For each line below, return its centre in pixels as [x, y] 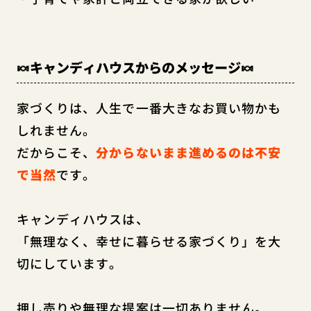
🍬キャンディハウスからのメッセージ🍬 [135, 67]
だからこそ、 [56, 152]
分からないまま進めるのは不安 [189, 152]
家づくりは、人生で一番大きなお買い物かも [149, 108]
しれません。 [56, 130]
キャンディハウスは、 [83, 219]
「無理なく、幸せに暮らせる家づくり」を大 [149, 241]
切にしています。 [69, 263]
